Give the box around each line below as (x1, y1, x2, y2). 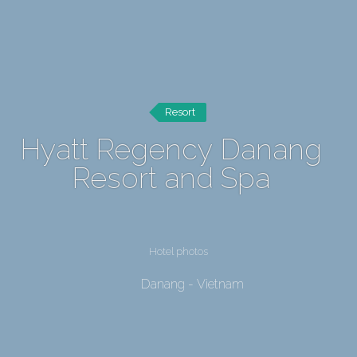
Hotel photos (149, 245, 208, 257)
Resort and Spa (71, 161, 270, 194)
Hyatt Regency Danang (19, 132, 322, 166)
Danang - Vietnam (140, 277, 244, 292)
